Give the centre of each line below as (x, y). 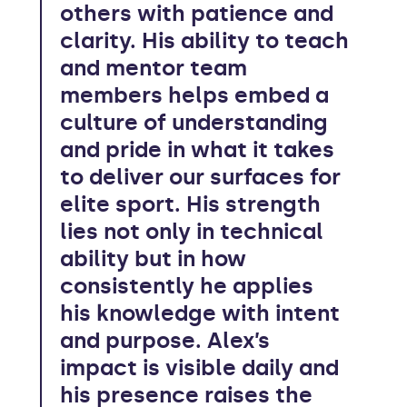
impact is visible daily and (199, 367)
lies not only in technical (192, 231)
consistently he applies (187, 286)
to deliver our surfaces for (200, 177)
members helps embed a (194, 95)
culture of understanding (194, 122)
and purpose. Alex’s (165, 340)
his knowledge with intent (200, 313)
